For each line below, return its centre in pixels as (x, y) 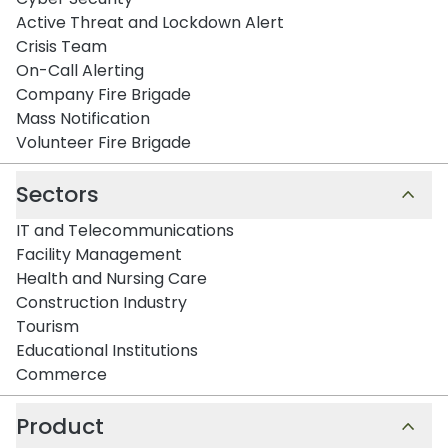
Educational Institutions (107, 351)
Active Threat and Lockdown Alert (150, 23)
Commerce (61, 375)
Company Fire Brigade (103, 95)
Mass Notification (83, 119)
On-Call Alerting (80, 71)
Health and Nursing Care (111, 279)
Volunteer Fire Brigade (103, 143)
